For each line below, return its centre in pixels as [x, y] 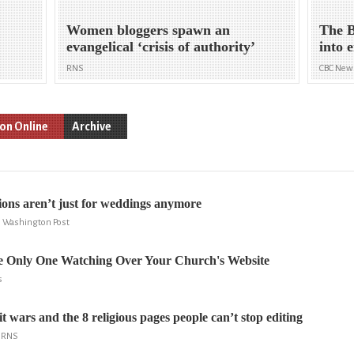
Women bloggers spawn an [149, 30]
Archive [92, 126]
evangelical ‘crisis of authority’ [161, 47]
